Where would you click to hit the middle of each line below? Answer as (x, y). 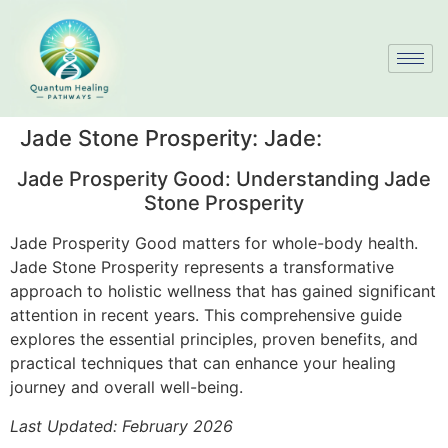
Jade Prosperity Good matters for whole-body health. (214, 243)
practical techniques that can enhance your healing (203, 363)
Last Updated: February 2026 (121, 425)
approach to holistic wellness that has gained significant (223, 291)
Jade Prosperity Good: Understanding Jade (224, 179)
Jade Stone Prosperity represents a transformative (202, 267)
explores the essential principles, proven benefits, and (214, 339)
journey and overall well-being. (126, 387)
